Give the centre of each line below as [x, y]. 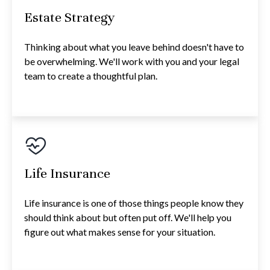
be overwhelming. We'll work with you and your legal [132, 61]
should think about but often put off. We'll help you [128, 218]
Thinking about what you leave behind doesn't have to [134, 47]
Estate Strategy [69, 17]
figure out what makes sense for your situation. [120, 232]
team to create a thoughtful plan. [91, 76]
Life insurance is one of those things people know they [134, 203]
